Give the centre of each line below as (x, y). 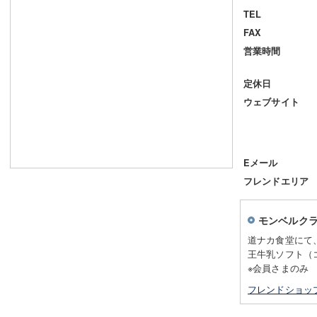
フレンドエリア (276, 181)
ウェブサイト (271, 102)
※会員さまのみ (278, 267)
